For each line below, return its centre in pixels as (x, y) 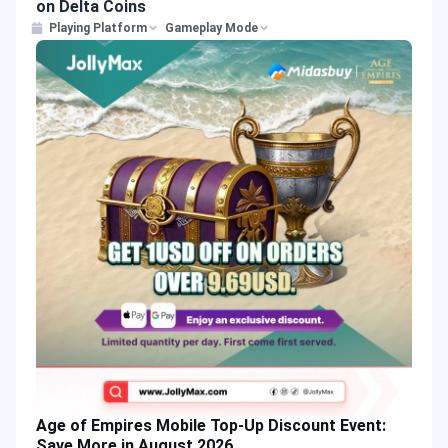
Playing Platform (98, 28)
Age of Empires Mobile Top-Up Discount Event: (211, 425)
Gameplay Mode (211, 28)
